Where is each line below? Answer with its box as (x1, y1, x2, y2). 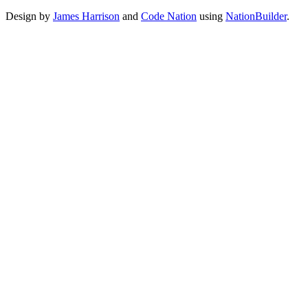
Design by (5, 10, 53, 22)
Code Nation (141, 10, 197, 22)
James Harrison (53, 10, 120, 22)
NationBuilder (225, 10, 287, 22)
